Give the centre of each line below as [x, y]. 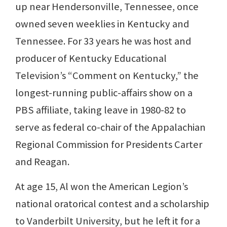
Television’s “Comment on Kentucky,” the [107, 76]
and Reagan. [42, 162]
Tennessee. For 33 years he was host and [103, 41]
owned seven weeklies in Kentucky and [102, 24]
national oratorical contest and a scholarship [112, 204]
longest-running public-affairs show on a [104, 93]
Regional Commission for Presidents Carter [109, 145]
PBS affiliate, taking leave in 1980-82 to [101, 110]
